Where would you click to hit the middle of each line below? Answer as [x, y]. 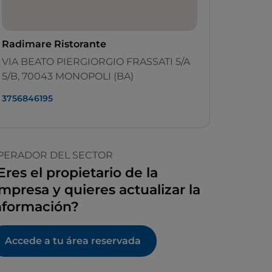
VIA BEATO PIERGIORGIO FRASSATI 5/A [96, 62]
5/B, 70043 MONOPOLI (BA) [68, 76]
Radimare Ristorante [54, 44]
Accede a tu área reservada [73, 241]
